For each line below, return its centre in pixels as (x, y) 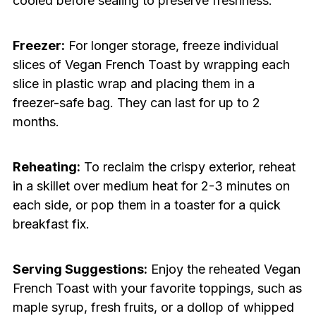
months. (36, 122)
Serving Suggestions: (80, 269)
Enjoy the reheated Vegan (224, 269)
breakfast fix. (51, 224)
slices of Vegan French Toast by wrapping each (151, 65)
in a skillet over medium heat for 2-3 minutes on (151, 186)
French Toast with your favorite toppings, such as (157, 288)
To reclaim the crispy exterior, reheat (188, 167)
